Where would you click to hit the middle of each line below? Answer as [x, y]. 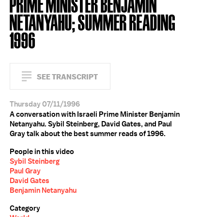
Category [25, 208]
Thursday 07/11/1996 [45, 104]
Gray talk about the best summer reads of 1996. [88, 134]
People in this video [42, 152]
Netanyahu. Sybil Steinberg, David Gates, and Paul [91, 124]
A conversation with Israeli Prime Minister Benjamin [95, 114]
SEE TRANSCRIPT [67, 77]
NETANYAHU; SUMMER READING [93, 22]
